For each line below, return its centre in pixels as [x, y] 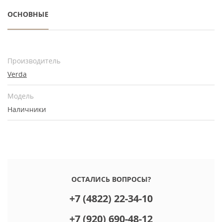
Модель [21, 96]
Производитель [34, 61]
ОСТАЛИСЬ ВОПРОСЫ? [111, 179]
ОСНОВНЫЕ [28, 14]
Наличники [27, 109]
